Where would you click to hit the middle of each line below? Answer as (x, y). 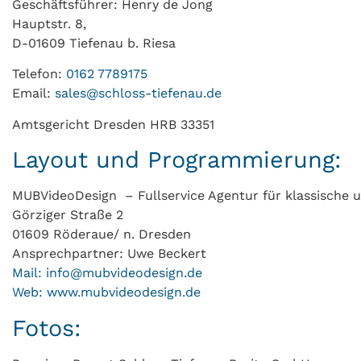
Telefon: (39, 74)
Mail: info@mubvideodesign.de (107, 273)
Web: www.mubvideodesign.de (106, 293)
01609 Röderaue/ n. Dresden (102, 234)
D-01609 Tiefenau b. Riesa (94, 43)
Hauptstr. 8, (49, 24)
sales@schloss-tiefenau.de (138, 93)
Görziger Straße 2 (68, 215)
